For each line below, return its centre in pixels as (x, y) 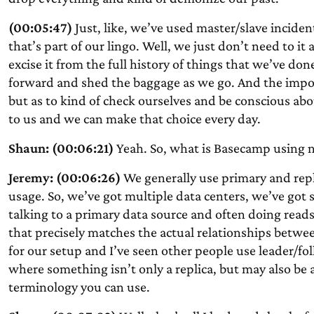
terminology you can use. (79, 287)
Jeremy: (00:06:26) (64, 177)
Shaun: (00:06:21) (61, 148)
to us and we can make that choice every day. (134, 118)
